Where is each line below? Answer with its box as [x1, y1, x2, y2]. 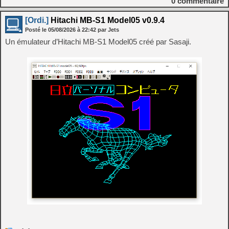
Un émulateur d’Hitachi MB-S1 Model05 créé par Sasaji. [5, 37, 191, 46]
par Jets [98, 26, 119, 33]
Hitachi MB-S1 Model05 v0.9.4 [49, 15, 165, 25]
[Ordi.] [25, 15, 49, 25]
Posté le [25, 26, 48, 33]
